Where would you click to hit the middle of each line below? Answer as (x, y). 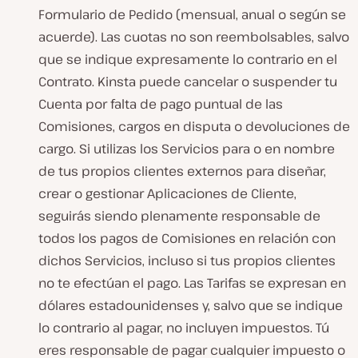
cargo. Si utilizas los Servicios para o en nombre (187, 148)
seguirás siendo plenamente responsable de (179, 215)
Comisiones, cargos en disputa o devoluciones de (194, 126)
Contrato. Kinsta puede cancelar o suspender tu (188, 81)
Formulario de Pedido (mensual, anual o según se (192, 14)
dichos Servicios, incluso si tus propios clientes (187, 260)
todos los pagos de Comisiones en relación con (187, 238)
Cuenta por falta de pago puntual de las (161, 103)
